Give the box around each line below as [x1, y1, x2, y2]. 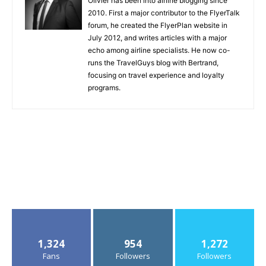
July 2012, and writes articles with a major [88, 33, 227, 43]
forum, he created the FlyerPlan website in [88, 21, 227, 30]
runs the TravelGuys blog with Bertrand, [88, 58, 218, 68]
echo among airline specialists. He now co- [88, 46, 230, 55]
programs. [88, 83, 121, 93]
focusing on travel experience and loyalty [88, 71, 224, 80]
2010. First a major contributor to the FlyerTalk [88, 8, 240, 18]
